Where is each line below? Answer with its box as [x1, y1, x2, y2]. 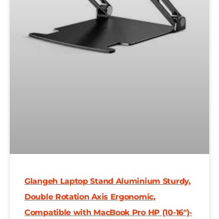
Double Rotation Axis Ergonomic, [24, 192, 155, 201]
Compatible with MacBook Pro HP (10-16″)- [24, 207, 193, 217]
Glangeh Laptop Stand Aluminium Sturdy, [24, 176, 191, 186]
